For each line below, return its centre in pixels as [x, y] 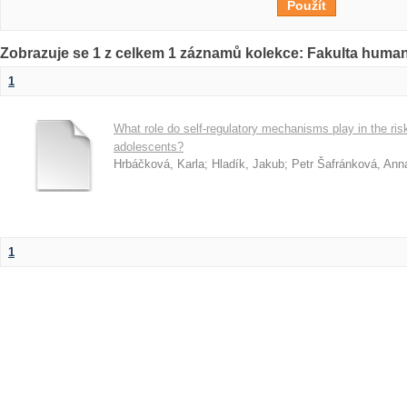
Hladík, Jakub [248, 164]
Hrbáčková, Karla [159, 164]
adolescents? [149, 147]
